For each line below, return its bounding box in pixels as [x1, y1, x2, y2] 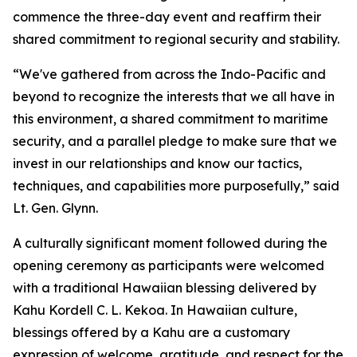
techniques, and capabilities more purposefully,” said [13, 178, 339, 194]
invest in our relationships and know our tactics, [13, 155, 302, 171]
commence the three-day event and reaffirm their [13, 9, 321, 25]
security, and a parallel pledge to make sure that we [13, 133, 337, 149]
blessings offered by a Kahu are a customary [13, 324, 290, 340]
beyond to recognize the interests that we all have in [13, 88, 335, 104]
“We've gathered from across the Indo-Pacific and [13, 66, 326, 82]
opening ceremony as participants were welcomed [13, 257, 324, 273]
